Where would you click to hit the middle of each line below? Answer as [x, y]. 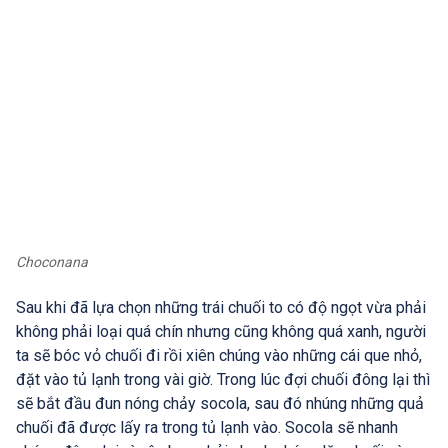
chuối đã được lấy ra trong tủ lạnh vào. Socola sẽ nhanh [207, 427]
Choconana [52, 261]
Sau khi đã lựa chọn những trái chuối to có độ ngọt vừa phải [221, 307]
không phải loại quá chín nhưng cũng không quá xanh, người [221, 331]
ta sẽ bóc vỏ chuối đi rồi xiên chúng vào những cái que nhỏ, [219, 355]
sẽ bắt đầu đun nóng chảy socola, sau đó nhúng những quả [220, 403]
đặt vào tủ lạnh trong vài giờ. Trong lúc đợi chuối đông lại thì [223, 379]
